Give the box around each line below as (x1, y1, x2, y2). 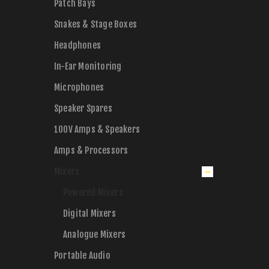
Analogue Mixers (63, 229, 125, 240)
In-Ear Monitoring (54, 61, 122, 72)
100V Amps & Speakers (54, 124, 140, 135)
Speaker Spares (54, 103, 112, 114)
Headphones (54, 40, 101, 51)
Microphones (54, 82, 104, 93)
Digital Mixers (63, 208, 116, 219)
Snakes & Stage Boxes (54, 19, 137, 30)
